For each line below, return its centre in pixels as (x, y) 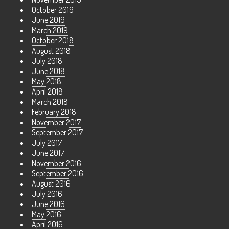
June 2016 (48, 204)
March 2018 (50, 102)
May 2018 (47, 82)
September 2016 (58, 174)
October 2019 (53, 10)
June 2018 (48, 71)
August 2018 (51, 51)
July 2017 (47, 143)
